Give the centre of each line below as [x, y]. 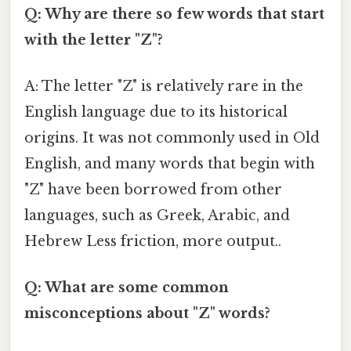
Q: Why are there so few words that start [174, 14]
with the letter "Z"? [94, 40]
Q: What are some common [127, 288]
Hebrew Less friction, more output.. [153, 241]
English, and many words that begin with [170, 163]
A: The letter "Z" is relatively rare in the [164, 86]
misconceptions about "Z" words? [147, 314]
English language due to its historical [156, 112]
